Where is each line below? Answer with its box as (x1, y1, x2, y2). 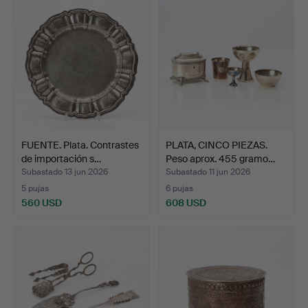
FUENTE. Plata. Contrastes (21, 138, 139, 151)
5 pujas (21, 183, 49, 194)
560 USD (21, 196, 62, 209)
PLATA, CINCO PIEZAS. (166, 138, 267, 151)
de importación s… (21, 152, 101, 165)
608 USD (166, 196, 206, 209)
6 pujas (166, 183, 193, 194)
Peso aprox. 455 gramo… (166, 152, 275, 165)
